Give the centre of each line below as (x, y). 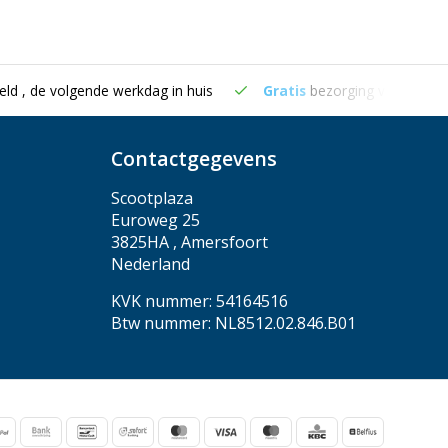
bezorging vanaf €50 (375, 90)
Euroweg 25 (155, 220)
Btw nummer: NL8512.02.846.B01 (233, 323)
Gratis (284, 90)
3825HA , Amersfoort (189, 242)
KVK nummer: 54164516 (199, 301)
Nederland (150, 264)
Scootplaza (152, 198)
